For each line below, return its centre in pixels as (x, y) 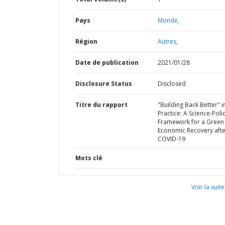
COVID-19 (171, 139)
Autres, (167, 41)
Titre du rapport (101, 105)
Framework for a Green (191, 122)
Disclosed (172, 84)
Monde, (168, 20)
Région (86, 41)
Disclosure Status (104, 84)
